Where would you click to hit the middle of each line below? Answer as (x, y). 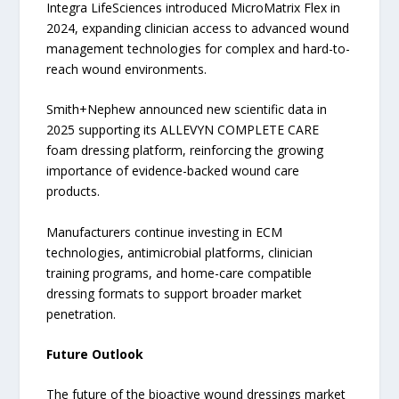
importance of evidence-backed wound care (173, 171)
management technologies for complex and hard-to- (199, 48)
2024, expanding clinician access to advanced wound (198, 28)
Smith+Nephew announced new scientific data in (187, 110)
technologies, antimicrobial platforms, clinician (180, 252)
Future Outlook (95, 354)
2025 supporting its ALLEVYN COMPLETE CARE (183, 130)
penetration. (81, 313)
